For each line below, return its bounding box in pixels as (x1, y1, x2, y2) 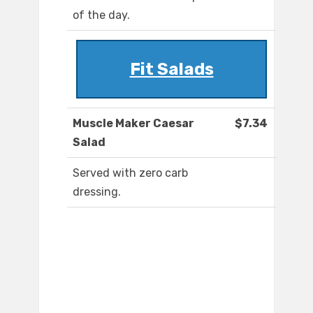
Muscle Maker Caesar (73, 117, 194, 131)
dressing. (73, 185, 121, 199)
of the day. (73, 8, 130, 22)
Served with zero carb (73, 166, 188, 180)
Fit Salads (129, 59, 214, 80)
